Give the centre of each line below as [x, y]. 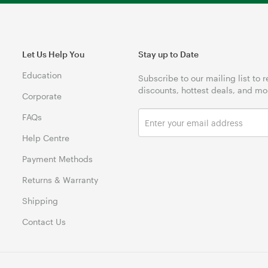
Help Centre [46, 138]
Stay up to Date [169, 54]
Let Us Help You [54, 54]
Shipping [40, 200]
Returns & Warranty [60, 179]
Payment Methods [58, 159]
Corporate [42, 96]
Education [42, 75]
